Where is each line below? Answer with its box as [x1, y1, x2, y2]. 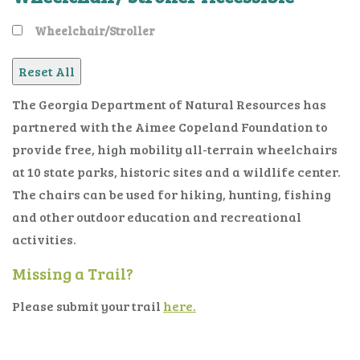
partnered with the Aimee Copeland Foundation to [12, 117, 328, 135]
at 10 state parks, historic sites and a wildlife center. [12, 162, 341, 180]
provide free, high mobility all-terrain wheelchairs [12, 140, 337, 157]
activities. [12, 230, 76, 247]
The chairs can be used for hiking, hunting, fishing [12, 185, 331, 202]
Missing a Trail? [12, 261, 133, 284]
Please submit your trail [12, 297, 163, 314]
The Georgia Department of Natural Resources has [12, 95, 326, 112]
